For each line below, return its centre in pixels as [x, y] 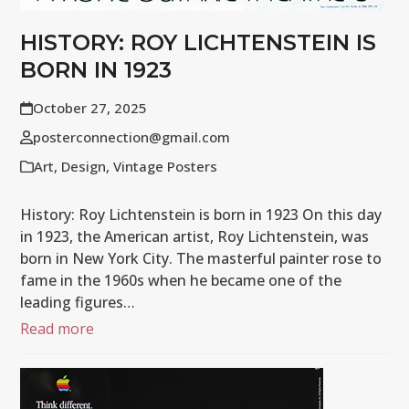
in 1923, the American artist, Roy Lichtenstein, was [195, 237]
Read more [58, 329]
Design [84, 167]
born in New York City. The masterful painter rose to [201, 259]
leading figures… [78, 303]
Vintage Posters [166, 167]
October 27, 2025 [89, 108]
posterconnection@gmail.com [131, 137]
